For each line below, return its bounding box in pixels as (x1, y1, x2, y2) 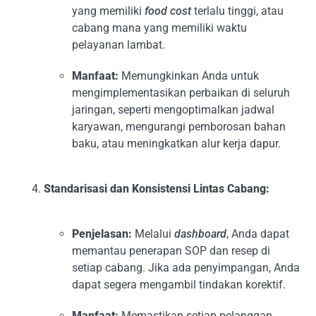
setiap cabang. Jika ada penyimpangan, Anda (72, 261, 300, 274)
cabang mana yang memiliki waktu (72, 21, 248, 35)
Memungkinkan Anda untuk (119, 69, 260, 83)
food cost (145, 4, 192, 18)
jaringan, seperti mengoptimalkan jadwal (72, 103, 275, 116)
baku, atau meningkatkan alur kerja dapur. (72, 137, 281, 150)
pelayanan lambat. (72, 38, 166, 51)
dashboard (174, 227, 227, 241)
